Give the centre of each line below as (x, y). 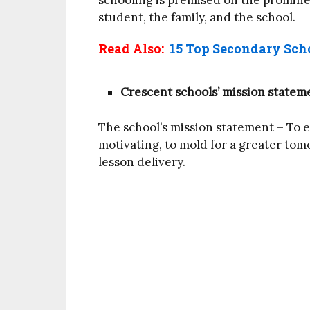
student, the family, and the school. (197, 17)
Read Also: (131, 48)
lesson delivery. (142, 162)
